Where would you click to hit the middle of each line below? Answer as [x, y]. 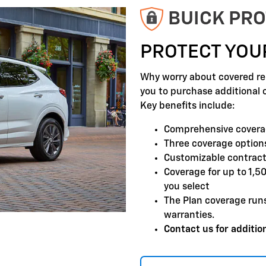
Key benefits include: [187, 106]
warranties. [189, 215]
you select [187, 187]
